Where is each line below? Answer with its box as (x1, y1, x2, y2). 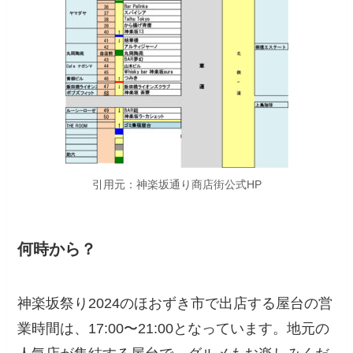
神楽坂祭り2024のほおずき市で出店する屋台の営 (17, 295, 333, 312)
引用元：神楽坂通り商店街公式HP (91, 177, 262, 191)
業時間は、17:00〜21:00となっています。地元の (17, 321, 330, 337)
